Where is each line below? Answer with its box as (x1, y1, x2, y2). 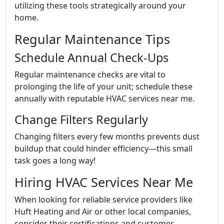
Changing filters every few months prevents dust (14, 130, 199, 142)
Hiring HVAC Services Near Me (14, 173, 193, 190)
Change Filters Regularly (14, 111, 148, 127)
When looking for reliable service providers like (14, 193, 192, 205)
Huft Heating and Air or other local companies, (14, 205, 191, 217)
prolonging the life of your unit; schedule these (14, 80, 192, 92)
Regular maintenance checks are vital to (14, 68, 165, 80)
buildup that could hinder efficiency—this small (14, 142, 192, 154)
